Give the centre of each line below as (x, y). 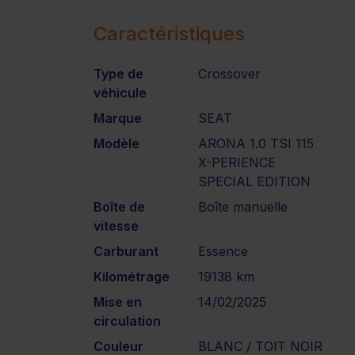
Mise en (118, 302)
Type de (118, 73)
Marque (118, 118)
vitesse (116, 225)
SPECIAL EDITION (255, 181)
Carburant (126, 251)
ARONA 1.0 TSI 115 (256, 143)
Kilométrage (132, 276)
